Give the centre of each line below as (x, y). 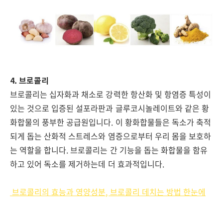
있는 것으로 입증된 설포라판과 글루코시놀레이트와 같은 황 (110, 108)
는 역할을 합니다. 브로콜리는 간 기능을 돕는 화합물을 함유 (109, 150)
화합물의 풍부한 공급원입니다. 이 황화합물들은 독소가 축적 (111, 122)
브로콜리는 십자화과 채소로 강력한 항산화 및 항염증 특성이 (111, 94)
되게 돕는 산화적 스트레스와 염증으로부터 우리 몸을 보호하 (111, 136)
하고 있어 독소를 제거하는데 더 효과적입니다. (87, 164)
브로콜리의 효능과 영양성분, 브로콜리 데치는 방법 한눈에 (108, 192)
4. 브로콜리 (30, 80)
